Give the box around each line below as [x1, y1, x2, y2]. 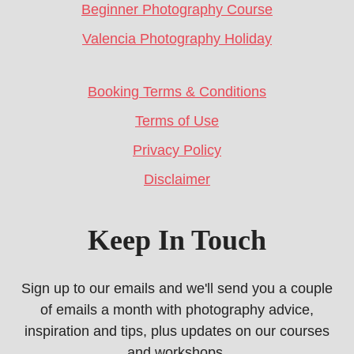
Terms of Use [135, 113, 219, 129]
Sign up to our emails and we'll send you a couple [21, 281, 333, 296]
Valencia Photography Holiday [82, 31, 272, 47]
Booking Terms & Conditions [88, 84, 266, 100]
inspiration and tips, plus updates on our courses [24, 323, 330, 339]
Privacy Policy [133, 142, 221, 158]
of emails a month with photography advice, [40, 302, 314, 318]
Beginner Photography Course [81, 2, 273, 17]
